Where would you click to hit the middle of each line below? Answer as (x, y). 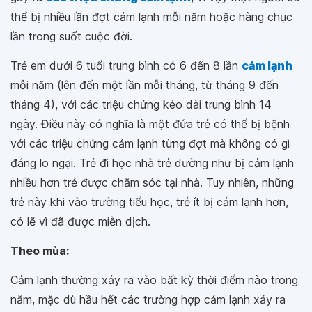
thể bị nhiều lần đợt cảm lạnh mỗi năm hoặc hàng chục (151, 17)
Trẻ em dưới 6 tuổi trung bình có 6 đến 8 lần (126, 65)
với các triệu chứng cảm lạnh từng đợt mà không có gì (150, 143)
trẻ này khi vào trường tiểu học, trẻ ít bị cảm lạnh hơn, (149, 202)
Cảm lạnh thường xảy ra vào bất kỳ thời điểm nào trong (154, 280)
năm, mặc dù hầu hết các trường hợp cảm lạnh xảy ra (148, 299)
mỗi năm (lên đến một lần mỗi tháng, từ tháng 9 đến (145, 85)
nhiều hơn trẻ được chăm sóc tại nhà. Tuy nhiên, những (152, 182)
